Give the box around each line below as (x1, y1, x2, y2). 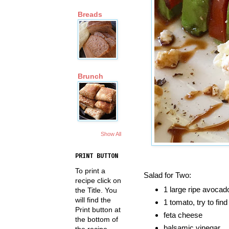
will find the (75, 195, 111, 204)
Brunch (78, 72, 103, 81)
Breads (78, 10, 102, 19)
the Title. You (75, 186, 117, 194)
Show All (101, 130, 121, 137)
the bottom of (75, 215, 118, 223)
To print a (75, 166, 105, 175)
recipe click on (75, 176, 121, 185)
